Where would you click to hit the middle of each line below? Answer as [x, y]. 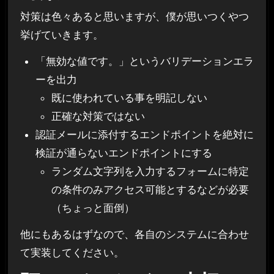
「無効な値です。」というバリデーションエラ [145, 61]
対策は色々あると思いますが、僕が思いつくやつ [134, 17]
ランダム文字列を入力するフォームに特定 [150, 171]
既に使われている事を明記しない [129, 98]
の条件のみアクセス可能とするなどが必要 [150, 189]
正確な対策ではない [98, 116]
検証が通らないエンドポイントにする [124, 153]
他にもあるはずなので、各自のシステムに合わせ [134, 234]
